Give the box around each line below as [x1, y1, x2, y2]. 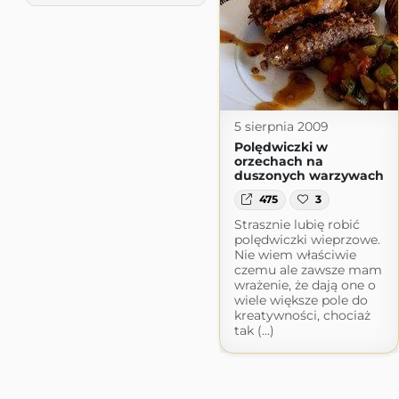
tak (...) [233, 322, 274, 338]
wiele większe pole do [233, 291, 368, 308]
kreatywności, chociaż [233, 306, 370, 323]
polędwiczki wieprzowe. [233, 231, 380, 248]
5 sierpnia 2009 [233, 118, 329, 135]
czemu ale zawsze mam [233, 261, 382, 278]
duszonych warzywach [233, 167, 384, 184]
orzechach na [233, 153, 323, 170]
